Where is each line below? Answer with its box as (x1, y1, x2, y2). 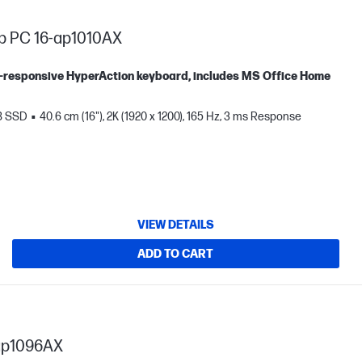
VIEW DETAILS (137, 217, 214, 232)
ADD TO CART (137, 246, 214, 261)
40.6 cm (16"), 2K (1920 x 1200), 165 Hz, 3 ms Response (40, 110, 301, 124)
